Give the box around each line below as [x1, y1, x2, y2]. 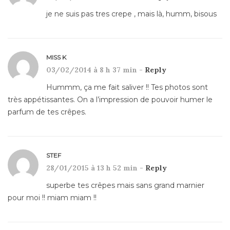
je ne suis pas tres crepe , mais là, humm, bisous [46, 9, 217, 19]
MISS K [46, 53, 66, 62]
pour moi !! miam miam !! [8, 193, 97, 203]
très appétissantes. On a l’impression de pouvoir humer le [8, 95, 213, 105]
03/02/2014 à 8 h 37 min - [46, 65, 145, 75]
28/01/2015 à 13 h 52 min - [46, 163, 145, 173]
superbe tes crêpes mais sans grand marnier [46, 181, 204, 190]
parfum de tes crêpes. [8, 107, 86, 117]
